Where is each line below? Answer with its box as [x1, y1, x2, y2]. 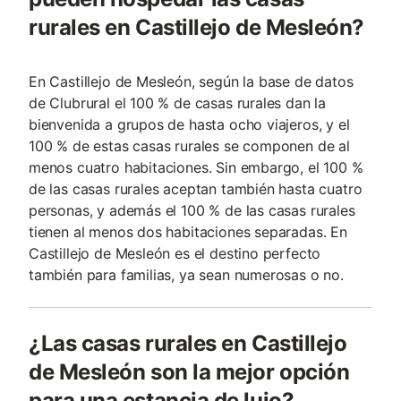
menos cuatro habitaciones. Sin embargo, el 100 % [29, 158, 363, 176]
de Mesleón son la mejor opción [29, 359, 350, 385]
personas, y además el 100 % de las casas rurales [29, 201, 355, 219]
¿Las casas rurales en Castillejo [29, 330, 347, 356]
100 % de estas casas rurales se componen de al [29, 137, 350, 155]
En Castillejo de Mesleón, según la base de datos [29, 73, 354, 90]
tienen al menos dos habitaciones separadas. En [29, 223, 347, 241]
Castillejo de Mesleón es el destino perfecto [29, 244, 321, 262]
